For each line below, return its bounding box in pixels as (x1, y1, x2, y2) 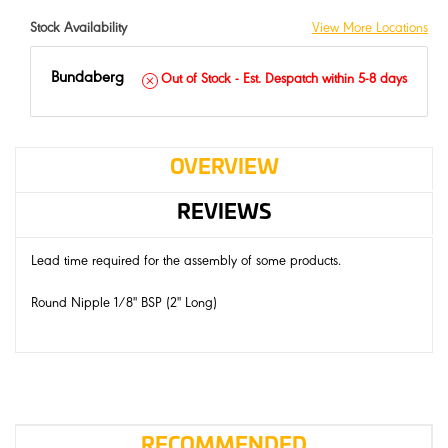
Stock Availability (30, 22, 127, 37)
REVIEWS (176, 202, 272, 223)
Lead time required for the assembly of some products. (31, 255, 341, 270)
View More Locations (312, 22, 428, 37)
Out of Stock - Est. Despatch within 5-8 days (161, 73, 407, 88)
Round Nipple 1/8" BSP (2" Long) (31, 297, 217, 312)
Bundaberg (51, 70, 124, 87)
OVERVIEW (169, 157, 279, 178)
